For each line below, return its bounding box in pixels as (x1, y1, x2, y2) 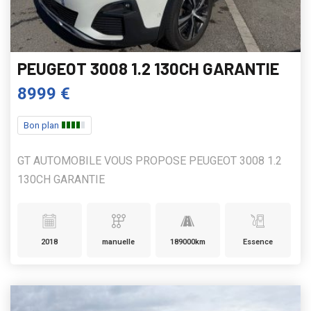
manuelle (102, 237, 135, 247)
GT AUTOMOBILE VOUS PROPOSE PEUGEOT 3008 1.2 (17, 154, 282, 168)
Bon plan (24, 120, 61, 131)
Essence (242, 237, 273, 247)
